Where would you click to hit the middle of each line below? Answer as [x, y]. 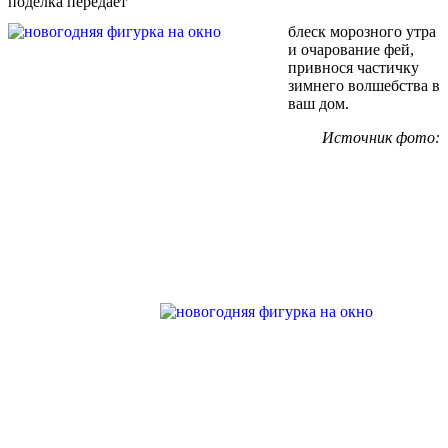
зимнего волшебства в [364, 86]
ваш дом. [318, 104]
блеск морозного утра [362, 32]
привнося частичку [353, 68]
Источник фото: [381, 138]
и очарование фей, [351, 50]
